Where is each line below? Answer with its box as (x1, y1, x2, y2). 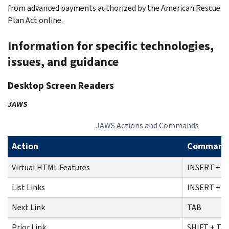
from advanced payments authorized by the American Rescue (8, 2, 220, 13)
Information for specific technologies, (8, 37, 214, 54)
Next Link (12, 201, 45, 213)
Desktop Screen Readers (8, 79, 114, 92)
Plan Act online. (8, 14, 64, 26)
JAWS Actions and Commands (95, 120, 199, 131)
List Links (12, 181, 45, 193)
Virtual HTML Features (12, 162, 90, 173)
